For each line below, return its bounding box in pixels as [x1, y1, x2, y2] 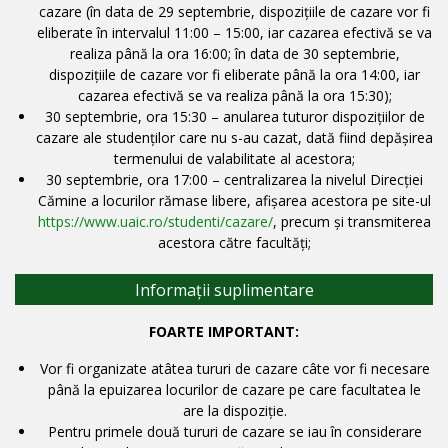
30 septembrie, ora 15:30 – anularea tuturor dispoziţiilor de [44, 106, 425, 126]
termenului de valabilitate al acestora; [114, 148, 355, 168]
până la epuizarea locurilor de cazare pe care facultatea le [48, 379, 421, 399]
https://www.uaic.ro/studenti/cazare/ [38, 211, 273, 231]
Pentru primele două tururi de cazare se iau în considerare [47, 421, 422, 441]
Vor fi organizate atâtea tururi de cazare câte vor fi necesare [39, 358, 430, 378]
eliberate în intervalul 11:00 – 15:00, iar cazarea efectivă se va [37, 22, 432, 42]
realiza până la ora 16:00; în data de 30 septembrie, [69, 43, 400, 63]
